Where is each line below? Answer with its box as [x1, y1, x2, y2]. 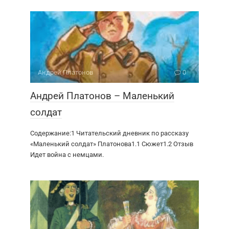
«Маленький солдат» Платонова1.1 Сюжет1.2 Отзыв [30, 140, 193, 148]
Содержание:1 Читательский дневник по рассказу [30, 129, 189, 138]
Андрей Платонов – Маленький [30, 90, 174, 102]
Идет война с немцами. [30, 151, 104, 159]
